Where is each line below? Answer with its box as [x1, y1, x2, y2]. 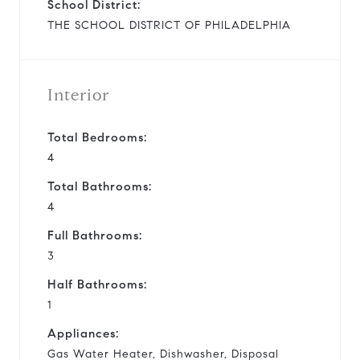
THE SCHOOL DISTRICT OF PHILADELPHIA [47, 18, 291, 32]
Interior [47, 84, 109, 105]
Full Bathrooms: [47, 227, 142, 243]
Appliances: [47, 325, 119, 341]
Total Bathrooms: [47, 178, 152, 194]
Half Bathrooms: [47, 276, 147, 292]
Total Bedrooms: [47, 129, 147, 145]
